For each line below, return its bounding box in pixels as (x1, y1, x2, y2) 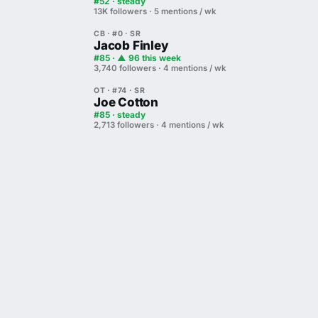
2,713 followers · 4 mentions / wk (94, 120, 224, 130)
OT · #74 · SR (94, 86, 146, 95)
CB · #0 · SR (94, 29, 141, 38)
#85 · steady (94, 109, 146, 120)
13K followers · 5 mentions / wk (94, 6, 216, 16)
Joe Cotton (94, 95, 158, 109)
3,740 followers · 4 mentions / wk (94, 63, 226, 73)
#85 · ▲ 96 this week (94, 53, 181, 63)
